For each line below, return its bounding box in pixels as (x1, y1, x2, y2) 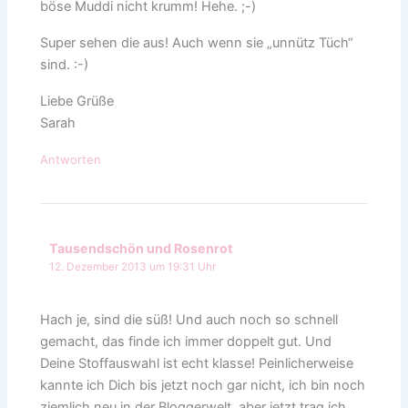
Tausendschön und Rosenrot (49, 240, 234, 256)
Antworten (40, 152, 102, 168)
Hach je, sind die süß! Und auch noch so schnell (40, 311, 339, 329)
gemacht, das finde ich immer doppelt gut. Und (40, 333, 332, 351)
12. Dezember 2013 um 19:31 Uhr (49, 260, 217, 273)
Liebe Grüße (40, 93, 115, 110)
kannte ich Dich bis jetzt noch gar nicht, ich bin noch (40, 377, 366, 394)
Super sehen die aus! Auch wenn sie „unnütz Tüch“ (40, 35, 354, 52)
